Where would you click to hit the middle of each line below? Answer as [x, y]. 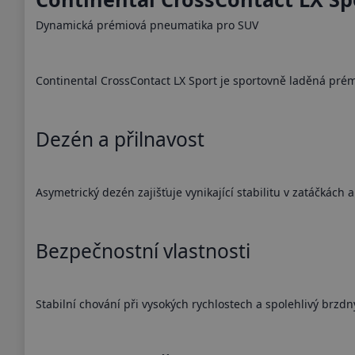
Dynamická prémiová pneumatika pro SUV [147, 25]
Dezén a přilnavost [120, 139]
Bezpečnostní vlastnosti [143, 250]
